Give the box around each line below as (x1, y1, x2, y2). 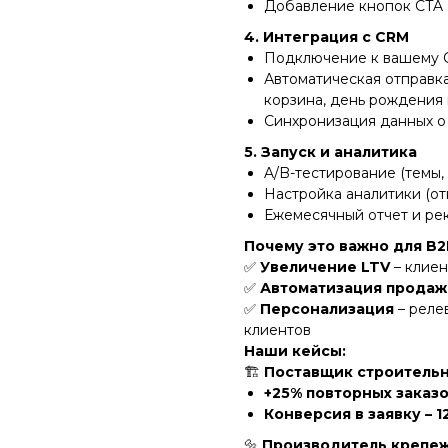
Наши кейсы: (244, 341, 346, 360)
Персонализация (260, 299, 394, 318)
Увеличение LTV (260, 257, 390, 276)
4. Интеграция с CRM (244, 27, 409, 46)
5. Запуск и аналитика (244, 142, 417, 161)
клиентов (244, 320, 311, 339)
